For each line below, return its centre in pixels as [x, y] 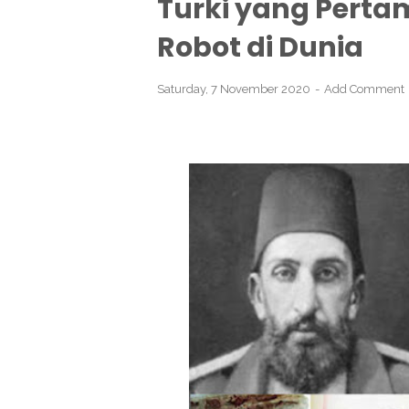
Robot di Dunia [260, 47]
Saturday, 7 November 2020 [235, 89]
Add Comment [364, 89]
